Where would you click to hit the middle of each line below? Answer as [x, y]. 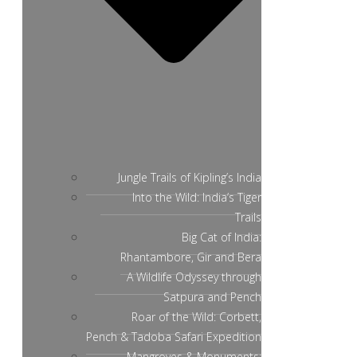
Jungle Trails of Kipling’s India [190, 177]
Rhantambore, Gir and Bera [191, 257]
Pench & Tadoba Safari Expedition [174, 336]
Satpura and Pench [212, 296]
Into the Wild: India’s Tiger [197, 197]
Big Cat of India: [222, 237]
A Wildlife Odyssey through [194, 277]
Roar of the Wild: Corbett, [196, 316]
